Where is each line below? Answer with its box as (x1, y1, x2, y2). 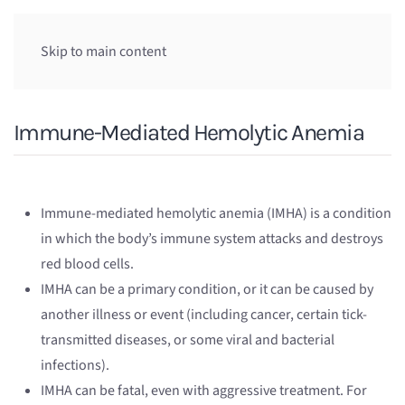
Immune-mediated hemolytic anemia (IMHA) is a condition (41, 203, 391, 224)
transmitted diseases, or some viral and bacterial (41, 330, 334, 351)
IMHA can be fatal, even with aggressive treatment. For (41, 381, 367, 401)
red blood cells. (41, 254, 134, 275)
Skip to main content (41, 42, 166, 61)
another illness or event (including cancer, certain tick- (41, 305, 367, 325)
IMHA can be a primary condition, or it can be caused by (41, 279, 373, 300)
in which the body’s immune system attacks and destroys (41, 229, 383, 250)
